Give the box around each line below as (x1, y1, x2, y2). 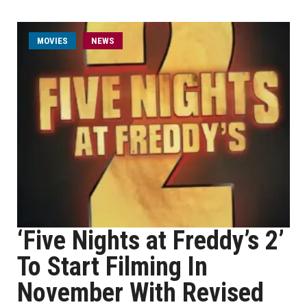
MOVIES (37, 36, 68, 46)
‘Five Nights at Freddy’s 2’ (17, 225, 284, 256)
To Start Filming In (17, 251, 208, 282)
